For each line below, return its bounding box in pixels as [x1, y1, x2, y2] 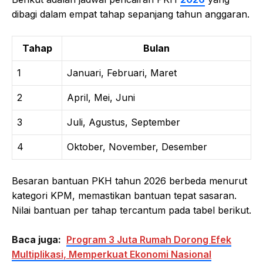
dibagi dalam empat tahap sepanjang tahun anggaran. [12, 8, 249, 20]
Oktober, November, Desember [67, 140, 207, 153]
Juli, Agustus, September [67, 116, 180, 128]
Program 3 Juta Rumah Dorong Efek [66, 233, 231, 245]
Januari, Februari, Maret [67, 66, 177, 79]
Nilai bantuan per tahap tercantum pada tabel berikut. [12, 204, 251, 216]
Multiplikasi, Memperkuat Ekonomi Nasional [12, 248, 211, 260]
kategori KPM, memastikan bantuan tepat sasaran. [12, 189, 237, 201]
